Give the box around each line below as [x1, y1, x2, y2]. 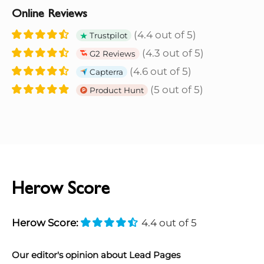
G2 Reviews [87, 48, 136, 58]
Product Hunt [87, 85, 144, 95]
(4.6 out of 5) [127, 65, 192, 77]
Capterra [87, 67, 123, 77]
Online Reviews [12, 8, 87, 20]
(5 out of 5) [148, 83, 203, 95]
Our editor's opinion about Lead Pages [12, 249, 180, 260]
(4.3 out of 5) [140, 47, 204, 59]
